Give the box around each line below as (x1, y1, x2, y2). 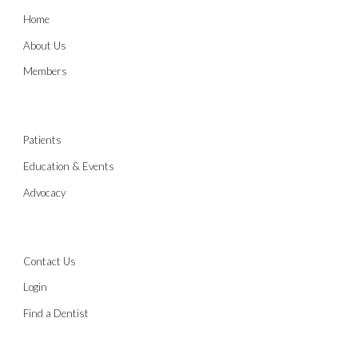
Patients (23, 133, 62, 147)
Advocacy (23, 185, 66, 199)
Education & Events (23, 159, 115, 173)
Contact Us (23, 254, 77, 268)
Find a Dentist (23, 306, 89, 320)
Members (23, 65, 68, 78)
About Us (23, 38, 67, 52)
